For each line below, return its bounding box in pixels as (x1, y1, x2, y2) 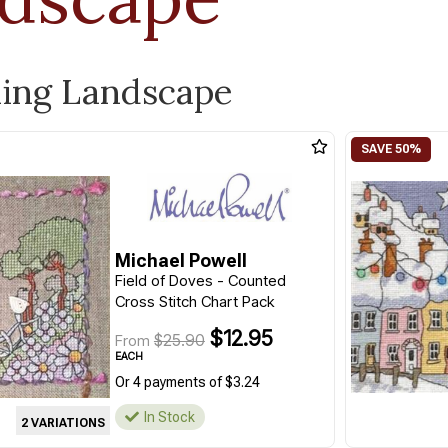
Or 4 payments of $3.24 (114, 374, 260, 390)
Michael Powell (114, 250, 247, 271)
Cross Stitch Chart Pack (114, 292, 274, 311)
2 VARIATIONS (20, 415, 105, 430)
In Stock (143, 409, 195, 425)
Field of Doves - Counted (114, 271, 286, 290)
